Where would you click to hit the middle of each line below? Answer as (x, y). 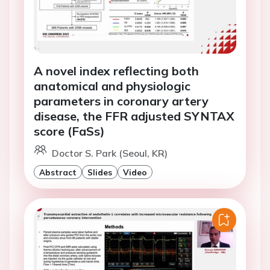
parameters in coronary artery (121, 101)
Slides (100, 172)
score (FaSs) (69, 131)
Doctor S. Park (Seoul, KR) (110, 153)
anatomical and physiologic (112, 86)
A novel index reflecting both (116, 71)
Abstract (58, 172)
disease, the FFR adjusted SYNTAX (134, 116)
